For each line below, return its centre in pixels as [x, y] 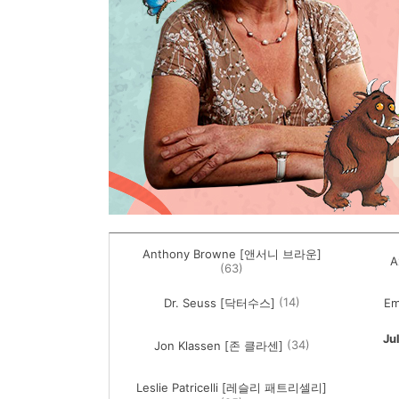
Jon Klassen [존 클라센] [218, 346]
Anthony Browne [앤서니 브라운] [232, 254]
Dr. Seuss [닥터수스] [219, 303]
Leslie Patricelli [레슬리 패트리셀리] [232, 388]
